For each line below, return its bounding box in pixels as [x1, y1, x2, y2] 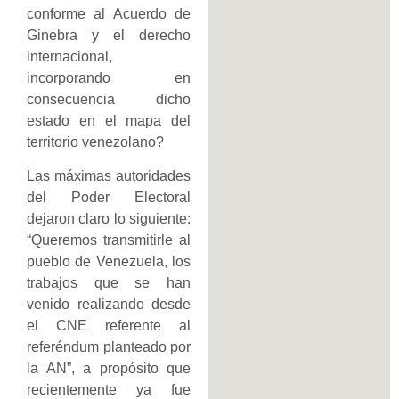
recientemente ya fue [27, 381, 191, 397]
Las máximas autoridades [27, 167, 191, 183]
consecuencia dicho [27, 91, 191, 107]
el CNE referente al [27, 317, 191, 333]
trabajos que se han [27, 274, 191, 290]
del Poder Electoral [27, 189, 191, 205]
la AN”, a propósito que [27, 360, 191, 376]
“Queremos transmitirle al [27, 232, 191, 248]
